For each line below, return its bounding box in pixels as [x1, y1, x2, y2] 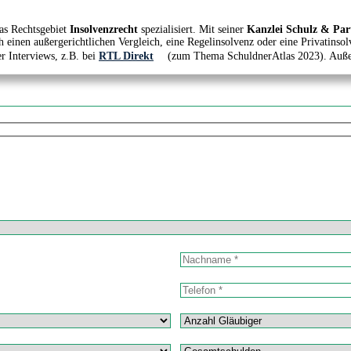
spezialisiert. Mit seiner [138, 23, 247, 35]
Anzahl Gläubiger [179, 304, 269, 318]
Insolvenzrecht [70, 23, 138, 35]
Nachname [179, 243, 233, 257]
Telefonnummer [179, 273, 259, 288]
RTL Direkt [99, 49, 154, 62]
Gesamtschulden [179, 335, 262, 349]
